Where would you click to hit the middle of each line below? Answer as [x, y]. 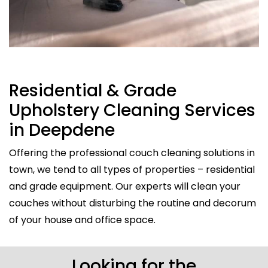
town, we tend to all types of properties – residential [132, 169]
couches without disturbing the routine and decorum [133, 203]
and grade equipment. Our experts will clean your [125, 186]
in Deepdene [62, 130]
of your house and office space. [82, 220]
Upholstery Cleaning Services [132, 110]
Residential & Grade [93, 90]
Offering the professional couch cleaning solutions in [132, 153]
